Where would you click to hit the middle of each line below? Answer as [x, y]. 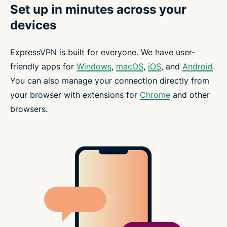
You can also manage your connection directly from [110, 81]
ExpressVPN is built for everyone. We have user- [103, 52]
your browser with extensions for [75, 95]
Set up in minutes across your [98, 10]
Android [198, 67]
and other [190, 95]
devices [33, 25]
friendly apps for [43, 67]
